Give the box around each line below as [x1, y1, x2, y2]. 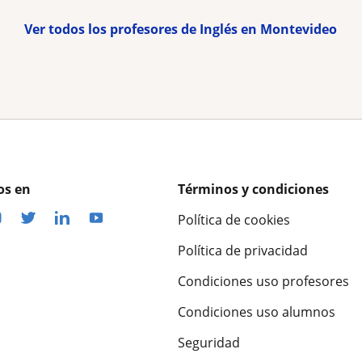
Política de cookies [178, 211, 290, 229]
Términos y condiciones [178, 180, 329, 199]
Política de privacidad [178, 242, 308, 260]
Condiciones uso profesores [178, 272, 349, 291]
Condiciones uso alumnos [178, 303, 335, 322]
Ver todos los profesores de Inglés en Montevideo [24, 20, 338, 39]
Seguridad [178, 334, 240, 352]
